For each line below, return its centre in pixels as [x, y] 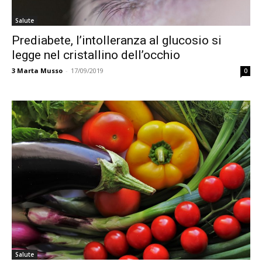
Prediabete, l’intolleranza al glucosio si [117, 40]
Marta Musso [40, 70]
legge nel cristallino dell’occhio [96, 55]
